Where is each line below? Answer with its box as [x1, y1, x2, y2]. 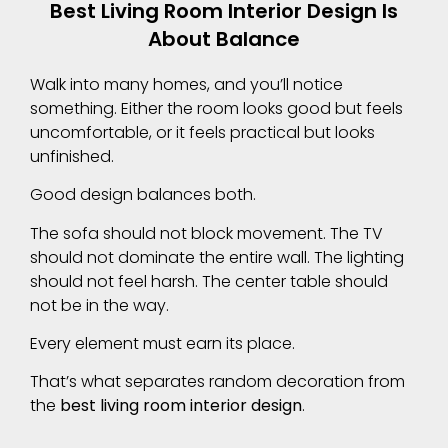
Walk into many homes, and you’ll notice [30, 72, 343, 96]
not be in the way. [30, 293, 169, 317]
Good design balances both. [30, 183, 256, 207]
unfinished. [30, 144, 114, 168]
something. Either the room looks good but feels [30, 96, 403, 120]
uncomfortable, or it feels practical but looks [30, 120, 375, 144]
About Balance [148, 24, 300, 53]
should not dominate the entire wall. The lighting [30, 245, 404, 269]
